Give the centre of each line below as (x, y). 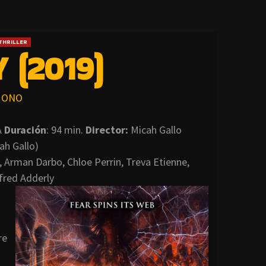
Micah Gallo (155, 130)
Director (105, 130)
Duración (25, 130)
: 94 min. (66, 130)
